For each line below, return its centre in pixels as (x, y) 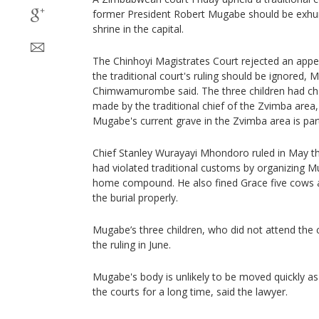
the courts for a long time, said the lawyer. (190, 292)
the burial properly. (135, 198)
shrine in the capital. (138, 29)
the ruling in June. (132, 245)
